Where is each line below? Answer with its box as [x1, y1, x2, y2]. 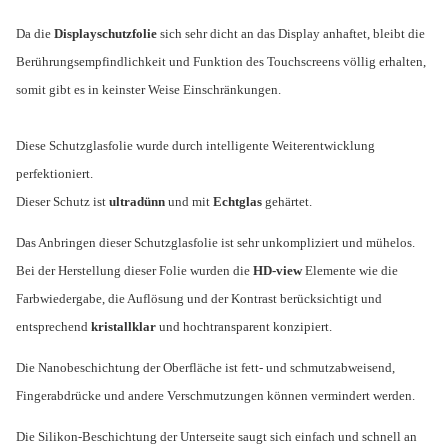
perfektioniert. [16, 165, 93, 181]
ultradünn [109, 193, 165, 209]
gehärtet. [262, 193, 315, 209]
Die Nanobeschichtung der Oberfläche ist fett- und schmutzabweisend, [16, 359, 395, 375]
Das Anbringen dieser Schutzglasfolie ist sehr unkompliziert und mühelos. [16, 234, 415, 250]
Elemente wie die [302, 262, 398, 278]
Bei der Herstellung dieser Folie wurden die [16, 262, 253, 278]
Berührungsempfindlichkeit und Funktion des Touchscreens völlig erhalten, [16, 53, 426, 69]
